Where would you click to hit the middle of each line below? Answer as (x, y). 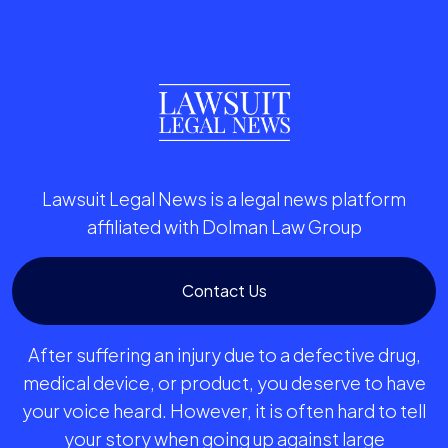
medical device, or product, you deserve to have (224, 383)
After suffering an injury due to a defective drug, (224, 355)
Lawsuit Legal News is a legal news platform (224, 199)
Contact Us (224, 291)
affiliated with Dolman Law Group (224, 227)
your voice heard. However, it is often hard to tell (224, 411)
